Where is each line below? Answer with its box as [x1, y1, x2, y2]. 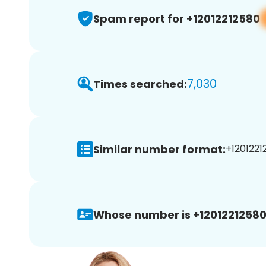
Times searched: [93, 76, 187, 91]
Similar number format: [93, 141, 226, 157]
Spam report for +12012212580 [93, 11, 260, 26]
